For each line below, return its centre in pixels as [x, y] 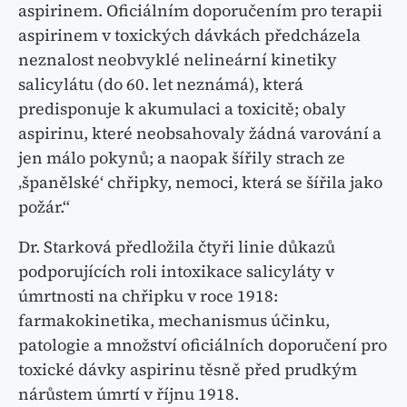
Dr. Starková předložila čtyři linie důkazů [177, 247]
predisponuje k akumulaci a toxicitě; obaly [182, 109]
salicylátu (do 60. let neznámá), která [161, 84]
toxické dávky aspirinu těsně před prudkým [188, 370]
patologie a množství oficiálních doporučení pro [203, 345]
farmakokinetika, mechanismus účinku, [174, 321]
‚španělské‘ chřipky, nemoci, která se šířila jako [200, 183]
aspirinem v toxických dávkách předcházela [189, 35]
